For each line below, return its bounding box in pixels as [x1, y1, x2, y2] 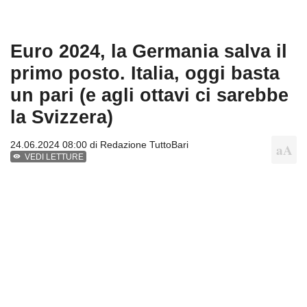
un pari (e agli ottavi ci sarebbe [10, 84, 288, 106]
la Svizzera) [10, 106, 113, 128]
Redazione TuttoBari [100, 139, 188, 151]
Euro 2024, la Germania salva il [10, 40, 287, 62]
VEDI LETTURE [25, 152, 84, 162]
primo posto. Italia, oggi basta [10, 62, 280, 84]
